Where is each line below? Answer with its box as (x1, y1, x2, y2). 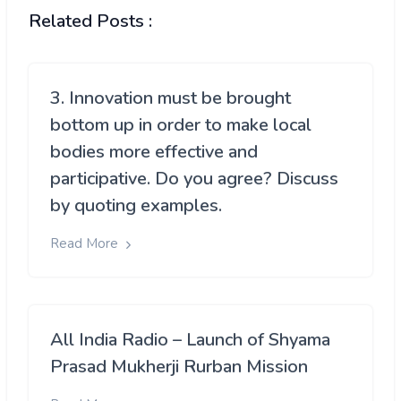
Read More (50, 235, 122, 253)
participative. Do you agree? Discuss (50, 166, 338, 192)
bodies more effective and (50, 140, 258, 165)
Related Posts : (29, 9, 152, 34)
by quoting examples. (50, 193, 222, 218)
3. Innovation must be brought (50, 86, 291, 111)
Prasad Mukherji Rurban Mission (50, 354, 308, 379)
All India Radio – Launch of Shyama (50, 327, 330, 352)
